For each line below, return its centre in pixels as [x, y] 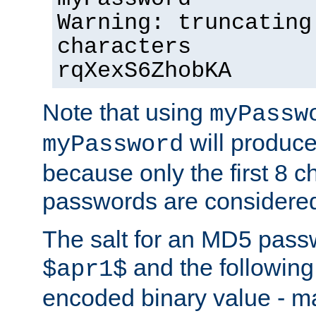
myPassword [113, 144]
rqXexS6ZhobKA [144, 71]
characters [124, 47]
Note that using [126, 112]
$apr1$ [85, 269]
